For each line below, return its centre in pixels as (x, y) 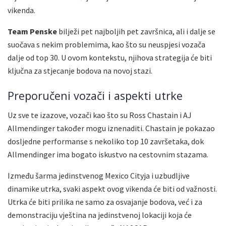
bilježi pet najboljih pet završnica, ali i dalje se (136, 31)
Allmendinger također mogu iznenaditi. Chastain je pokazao (111, 128)
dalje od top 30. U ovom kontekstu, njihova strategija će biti (110, 57)
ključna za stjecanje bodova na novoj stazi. (80, 70)
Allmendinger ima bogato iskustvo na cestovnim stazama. (108, 155)
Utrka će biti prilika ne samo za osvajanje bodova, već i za (105, 202)
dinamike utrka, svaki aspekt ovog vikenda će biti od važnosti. (112, 189)
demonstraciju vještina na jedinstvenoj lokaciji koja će (100, 215)
